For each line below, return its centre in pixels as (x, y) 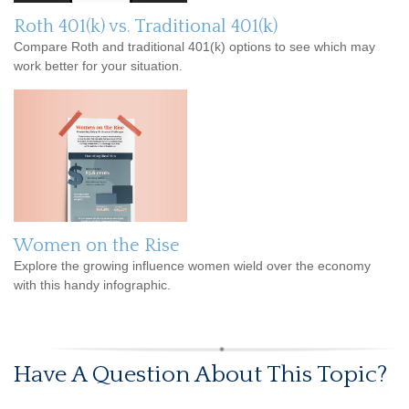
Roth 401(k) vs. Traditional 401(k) (146, 26)
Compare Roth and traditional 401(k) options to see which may (194, 47)
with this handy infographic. (92, 285)
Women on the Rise (97, 246)
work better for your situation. (98, 66)
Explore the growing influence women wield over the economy (192, 266)
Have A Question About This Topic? (200, 375)
